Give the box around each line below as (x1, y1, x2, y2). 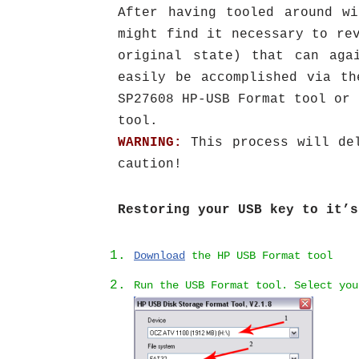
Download (134, 250, 185, 262)
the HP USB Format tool (185, 250, 333, 262)
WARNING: (118, 135, 182, 150)
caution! (118, 157, 182, 171)
